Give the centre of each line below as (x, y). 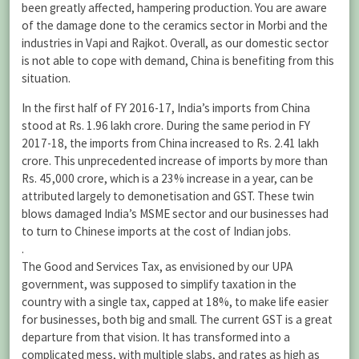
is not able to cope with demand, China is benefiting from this (178, 61)
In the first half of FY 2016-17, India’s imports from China (166, 108)
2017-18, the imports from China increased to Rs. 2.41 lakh (170, 143)
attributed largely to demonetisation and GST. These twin (168, 196)
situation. (46, 79)
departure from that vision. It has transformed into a (156, 337)
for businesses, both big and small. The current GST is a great (177, 320)
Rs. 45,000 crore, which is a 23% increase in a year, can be (167, 179)
